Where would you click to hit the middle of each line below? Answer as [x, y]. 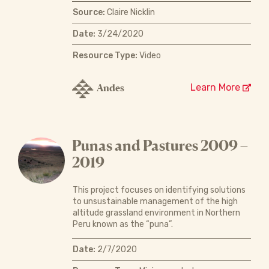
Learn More [216, 88]
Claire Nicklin [130, 13]
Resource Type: [105, 56]
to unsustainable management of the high [155, 201]
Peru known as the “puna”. [122, 224]
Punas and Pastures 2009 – [160, 145]
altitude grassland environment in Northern [156, 213]
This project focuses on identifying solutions [159, 190]
